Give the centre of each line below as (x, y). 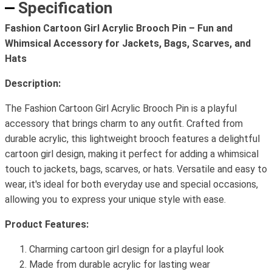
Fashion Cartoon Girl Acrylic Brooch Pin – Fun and (119, 28)
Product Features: (47, 224)
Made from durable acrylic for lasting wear (120, 264)
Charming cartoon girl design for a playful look (127, 249)
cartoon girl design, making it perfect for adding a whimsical (132, 154)
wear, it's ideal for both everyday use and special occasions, (131, 184)
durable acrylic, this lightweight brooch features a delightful (132, 139)
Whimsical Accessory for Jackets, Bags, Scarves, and (128, 43)
